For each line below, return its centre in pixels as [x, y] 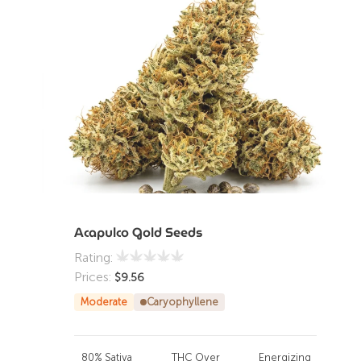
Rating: [95, 257]
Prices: [94, 277]
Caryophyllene [183, 302]
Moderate [104, 302]
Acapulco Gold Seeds [139, 232]
